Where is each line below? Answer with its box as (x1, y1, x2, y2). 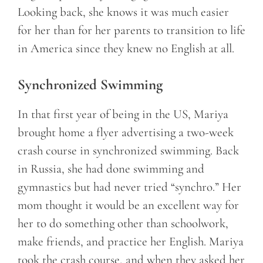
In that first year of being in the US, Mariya (18, 107, 228, 122)
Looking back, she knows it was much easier (18, 4, 229, 19)
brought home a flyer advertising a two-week (18, 125, 234, 140)
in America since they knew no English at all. (18, 41, 234, 56)
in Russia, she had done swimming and (18, 161, 204, 177)
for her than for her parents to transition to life (18, 22, 245, 38)
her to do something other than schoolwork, (18, 216, 228, 231)
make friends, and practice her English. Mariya (18, 234, 244, 249)
